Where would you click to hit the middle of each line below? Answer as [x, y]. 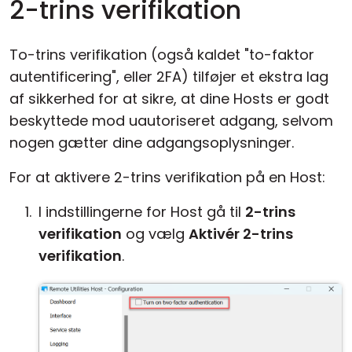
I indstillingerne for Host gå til [142, 212]
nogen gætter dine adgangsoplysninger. [152, 143]
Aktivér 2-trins [241, 234]
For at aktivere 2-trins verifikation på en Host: [167, 177]
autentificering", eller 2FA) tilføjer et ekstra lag [169, 77]
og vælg [155, 234]
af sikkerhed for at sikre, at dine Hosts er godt [169, 99]
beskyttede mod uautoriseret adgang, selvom [171, 121]
